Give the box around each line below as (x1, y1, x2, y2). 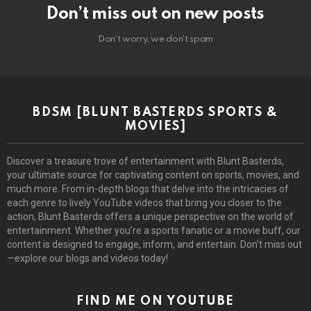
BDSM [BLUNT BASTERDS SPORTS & (33, 106, 278, 119)
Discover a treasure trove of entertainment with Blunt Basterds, (7, 155, 284, 167)
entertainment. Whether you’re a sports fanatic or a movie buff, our (7, 224, 301, 236)
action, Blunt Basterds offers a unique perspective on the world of (7, 210, 294, 222)
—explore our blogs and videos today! (7, 252, 168, 264)
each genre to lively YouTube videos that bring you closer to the (7, 196, 282, 208)
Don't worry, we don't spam (98, 34, 213, 44)
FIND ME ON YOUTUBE (76, 294, 235, 308)
